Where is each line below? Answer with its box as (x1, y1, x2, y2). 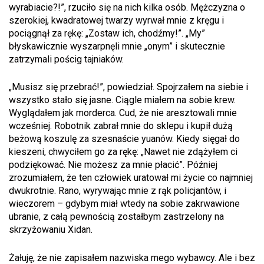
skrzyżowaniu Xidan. (9, 224, 93, 236)
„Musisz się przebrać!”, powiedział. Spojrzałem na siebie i (9, 81, 248, 93)
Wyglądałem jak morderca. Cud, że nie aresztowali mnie (9, 107, 237, 119)
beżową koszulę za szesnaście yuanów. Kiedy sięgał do (9, 133, 240, 145)
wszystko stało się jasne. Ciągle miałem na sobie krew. (9, 94, 236, 106)
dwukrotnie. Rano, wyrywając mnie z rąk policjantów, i (9, 185, 226, 197)
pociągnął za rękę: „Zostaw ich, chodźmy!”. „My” (9, 27, 205, 39)
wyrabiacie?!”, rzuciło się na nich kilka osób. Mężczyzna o (9, 1, 245, 13)
